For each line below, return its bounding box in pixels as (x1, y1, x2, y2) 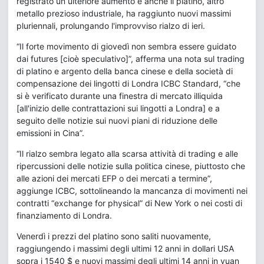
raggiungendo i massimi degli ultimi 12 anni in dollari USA (16, 243, 234, 253)
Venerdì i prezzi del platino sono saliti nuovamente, (16, 231, 211, 241)
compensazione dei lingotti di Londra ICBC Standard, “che (16, 78, 240, 88)
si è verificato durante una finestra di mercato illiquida (16, 91, 223, 101)
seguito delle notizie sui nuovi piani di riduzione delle (16, 115, 217, 126)
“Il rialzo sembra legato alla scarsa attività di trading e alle (16, 148, 238, 159)
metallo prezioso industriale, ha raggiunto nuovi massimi (16, 8, 231, 18)
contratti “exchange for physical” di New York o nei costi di (16, 198, 242, 208)
